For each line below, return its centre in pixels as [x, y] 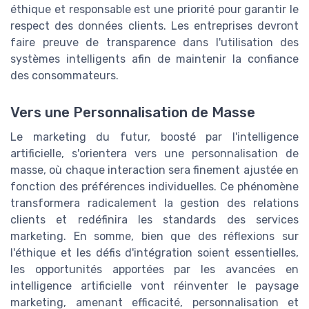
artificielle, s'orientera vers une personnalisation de [154, 154]
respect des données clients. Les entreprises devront [154, 26]
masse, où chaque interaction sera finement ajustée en [154, 170]
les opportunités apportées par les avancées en [154, 270]
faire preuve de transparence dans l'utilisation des [154, 42]
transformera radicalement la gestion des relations [154, 203]
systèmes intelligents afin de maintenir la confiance [154, 59]
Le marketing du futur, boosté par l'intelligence [154, 137]
